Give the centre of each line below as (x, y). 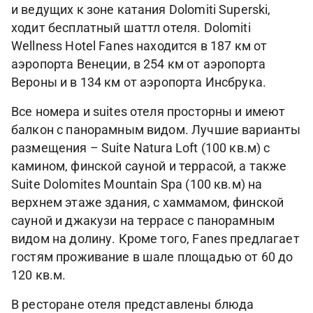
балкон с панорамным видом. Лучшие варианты (156, 130)
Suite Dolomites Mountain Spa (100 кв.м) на (137, 184)
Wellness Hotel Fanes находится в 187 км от (139, 46)
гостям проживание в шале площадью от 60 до (152, 257)
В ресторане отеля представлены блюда (133, 305)
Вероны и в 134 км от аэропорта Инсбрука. (139, 82)
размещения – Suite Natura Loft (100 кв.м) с (141, 148)
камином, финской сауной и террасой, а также (149, 166)
